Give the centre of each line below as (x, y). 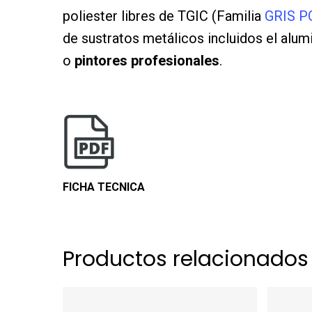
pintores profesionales (147, 60)
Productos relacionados (186, 259)
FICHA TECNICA (104, 187)
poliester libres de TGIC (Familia (164, 16)
